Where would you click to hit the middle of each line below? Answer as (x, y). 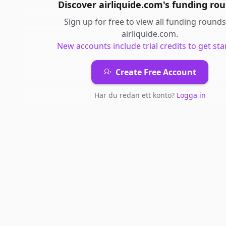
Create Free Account (156, 72)
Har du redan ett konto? (135, 95)
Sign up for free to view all (115, 22)
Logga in (191, 95)
